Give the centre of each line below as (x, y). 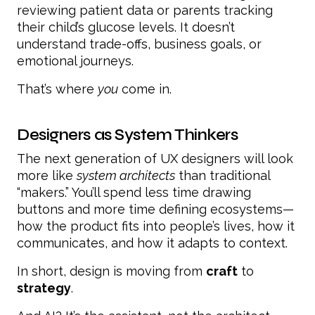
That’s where (57, 89)
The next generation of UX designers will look (155, 158)
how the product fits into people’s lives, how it (156, 226)
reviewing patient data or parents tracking (145, 10)
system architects (126, 175)
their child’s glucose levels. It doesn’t (126, 27)
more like (47, 175)
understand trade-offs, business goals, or (139, 44)
